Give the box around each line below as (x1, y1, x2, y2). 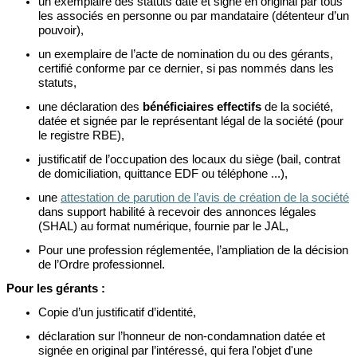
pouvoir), (38, 24, 84, 37)
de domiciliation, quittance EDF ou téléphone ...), (38, 167, 288, 181)
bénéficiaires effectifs (143, 100, 261, 114)
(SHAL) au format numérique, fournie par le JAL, (38, 220, 288, 233)
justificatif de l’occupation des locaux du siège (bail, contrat (38, 153, 340, 167)
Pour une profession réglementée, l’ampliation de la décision (38, 244, 348, 257)
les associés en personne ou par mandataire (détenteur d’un (38, 10, 349, 23)
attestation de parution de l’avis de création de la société (61, 191, 349, 205)
